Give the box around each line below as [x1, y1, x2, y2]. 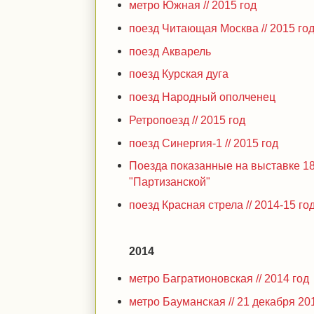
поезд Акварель [129, 44, 212, 57]
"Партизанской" [129, 175, 211, 189]
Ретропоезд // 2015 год [129, 113, 246, 126]
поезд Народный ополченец [129, 90, 276, 103]
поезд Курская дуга [129, 67, 229, 81]
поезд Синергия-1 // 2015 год [129, 136, 279, 149]
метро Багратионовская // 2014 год [129, 271, 310, 285]
